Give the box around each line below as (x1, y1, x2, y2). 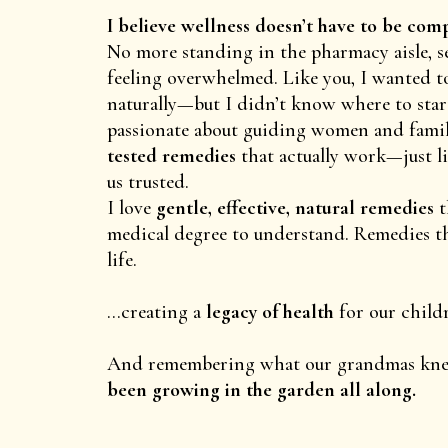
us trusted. (107, 169, 189, 194)
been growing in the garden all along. (107, 377, 416, 402)
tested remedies (107, 143, 236, 168)
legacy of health (206, 299, 334, 324)
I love (107, 195, 156, 220)
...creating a (107, 299, 206, 324)
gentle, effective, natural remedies (156, 195, 434, 220)
